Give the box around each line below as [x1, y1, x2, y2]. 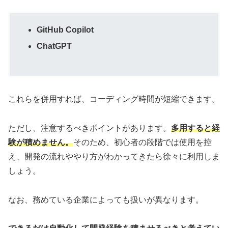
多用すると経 [171, 123, 220, 132]
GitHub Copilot [37, 25, 94, 35]
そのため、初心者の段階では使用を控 [73, 137, 212, 147]
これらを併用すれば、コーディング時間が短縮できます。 [8, 95, 220, 104]
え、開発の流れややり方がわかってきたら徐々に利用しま [8, 152, 220, 161]
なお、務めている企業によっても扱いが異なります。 [8, 195, 204, 204]
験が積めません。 [8, 137, 73, 147]
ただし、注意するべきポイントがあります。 [8, 123, 171, 132]
